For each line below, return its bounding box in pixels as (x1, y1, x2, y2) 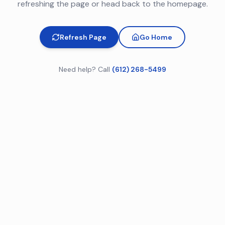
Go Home (140, 33, 172, 42)
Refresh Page (60, 33, 106, 42)
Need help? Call (59, 65, 110, 74)
